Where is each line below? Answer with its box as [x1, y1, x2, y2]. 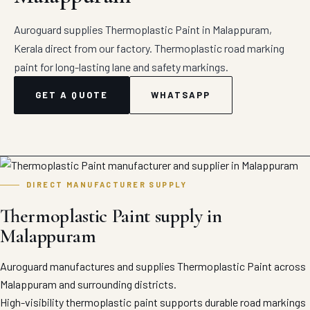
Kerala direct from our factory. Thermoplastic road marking [14, 42, 284, 55]
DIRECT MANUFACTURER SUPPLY [26, 180, 188, 189]
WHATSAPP [150, 89, 211, 100]
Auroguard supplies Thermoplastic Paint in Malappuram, [14, 23, 272, 36]
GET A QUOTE [35, 89, 108, 100]
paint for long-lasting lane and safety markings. [14, 60, 228, 73]
